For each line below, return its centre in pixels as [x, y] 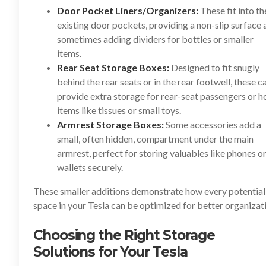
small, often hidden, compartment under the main [155, 139]
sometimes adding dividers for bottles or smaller [155, 39]
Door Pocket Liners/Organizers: [128, 10]
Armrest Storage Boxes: [110, 124]
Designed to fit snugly [214, 67]
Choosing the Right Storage [124, 235]
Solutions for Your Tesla [110, 252]
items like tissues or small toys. [119, 110]
